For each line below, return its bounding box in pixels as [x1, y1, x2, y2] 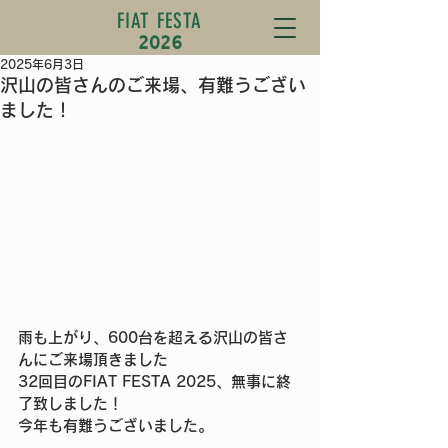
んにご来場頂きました [18, 351, 168, 367]
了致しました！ [18, 395, 123, 411]
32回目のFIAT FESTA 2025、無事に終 [18, 373, 291, 389]
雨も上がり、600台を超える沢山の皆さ [18, 329, 288, 345]
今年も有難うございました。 [18, 417, 213, 433]
